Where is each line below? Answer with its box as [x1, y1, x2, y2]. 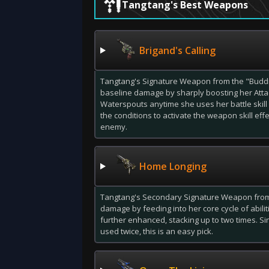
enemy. [100, 121, 127, 132]
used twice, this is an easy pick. [100, 226, 213, 237]
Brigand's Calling [139, 43, 216, 57]
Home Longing [139, 159, 207, 173]
